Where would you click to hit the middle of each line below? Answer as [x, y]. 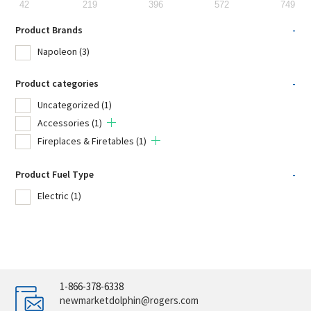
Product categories [57, 83]
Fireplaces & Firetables [86, 141]
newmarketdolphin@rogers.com [129, 301]
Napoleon [58, 52]
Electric [53, 196]
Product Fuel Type [55, 175]
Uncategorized [69, 104]
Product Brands [49, 30]
